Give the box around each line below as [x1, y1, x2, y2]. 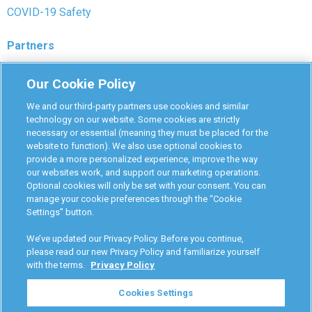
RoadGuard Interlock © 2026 [7, 212, 136, 225]
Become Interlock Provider [7, 133, 137, 147]
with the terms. [26, 260, 88, 270]
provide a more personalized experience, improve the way [26, 154, 258, 164]
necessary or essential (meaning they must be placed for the [26, 127, 269, 138]
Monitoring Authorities [7, 66, 115, 80]
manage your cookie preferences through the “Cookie [26, 194, 242, 204]
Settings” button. [26, 207, 95, 217]
